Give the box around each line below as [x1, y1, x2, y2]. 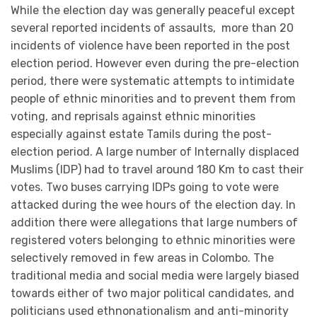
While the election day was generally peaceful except [11, 3, 295, 17]
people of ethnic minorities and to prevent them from [11, 91, 296, 105]
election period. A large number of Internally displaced [11, 144, 299, 158]
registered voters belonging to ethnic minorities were [11, 233, 295, 247]
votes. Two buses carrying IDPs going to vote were [11, 180, 279, 194]
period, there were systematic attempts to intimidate [11, 74, 294, 88]
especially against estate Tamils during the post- [11, 127, 272, 141]
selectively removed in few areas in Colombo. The [11, 250, 274, 265]
